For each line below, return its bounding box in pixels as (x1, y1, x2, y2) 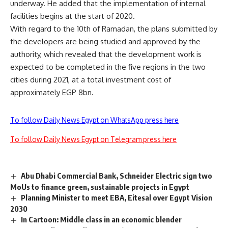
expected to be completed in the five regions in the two (10, 62, 206, 72)
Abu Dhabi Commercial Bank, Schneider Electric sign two (21, 171, 213, 181)
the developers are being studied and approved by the (10, 37, 201, 47)
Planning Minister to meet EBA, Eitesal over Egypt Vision (21, 192, 213, 202)
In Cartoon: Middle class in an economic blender (21, 214, 182, 224)
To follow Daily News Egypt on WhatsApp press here (10, 116, 179, 125)
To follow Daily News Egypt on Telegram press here (10, 135, 177, 144)
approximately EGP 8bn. (10, 88, 94, 98)
